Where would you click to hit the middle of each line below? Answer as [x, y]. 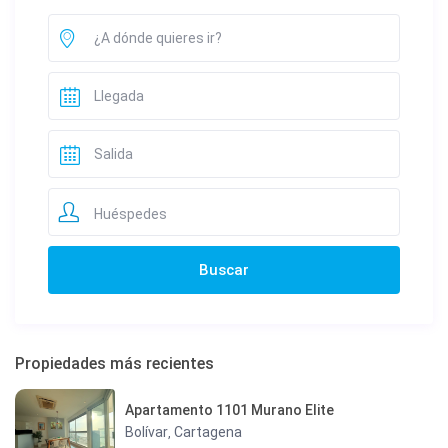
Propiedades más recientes [115, 363]
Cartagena [208, 432]
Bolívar [147, 432]
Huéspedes [130, 213]
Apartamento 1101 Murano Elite [230, 410]
